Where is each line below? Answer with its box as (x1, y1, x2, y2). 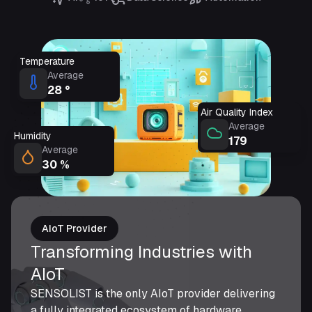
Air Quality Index (201, 105, 274, 118)
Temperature (19, 54, 75, 68)
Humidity (14, 129, 52, 142)
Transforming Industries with (31, 241, 252, 263)
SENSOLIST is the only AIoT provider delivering (31, 286, 275, 302)
